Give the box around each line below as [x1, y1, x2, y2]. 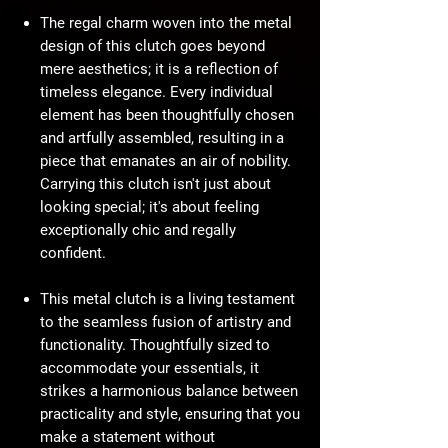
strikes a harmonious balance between [40, 382, 298, 401]
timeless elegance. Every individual [40, 83, 273, 102]
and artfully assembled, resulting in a [40, 129, 284, 148]
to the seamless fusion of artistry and [40, 313, 291, 332]
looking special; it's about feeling [40, 198, 259, 217]
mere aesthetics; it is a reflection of [40, 60, 278, 79]
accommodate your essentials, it [40, 359, 259, 378]
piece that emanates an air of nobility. [40, 152, 291, 171]
